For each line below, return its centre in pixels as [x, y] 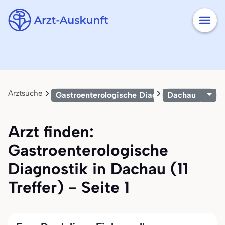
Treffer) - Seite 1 [69, 187]
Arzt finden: [51, 132]
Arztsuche [25, 93]
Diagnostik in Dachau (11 [98, 169]
